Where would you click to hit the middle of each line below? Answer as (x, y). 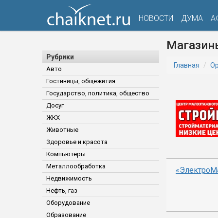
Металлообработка (76, 166)
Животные (62, 130)
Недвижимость (69, 178)
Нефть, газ (62, 191)
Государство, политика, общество (98, 93)
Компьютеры (66, 154)
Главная (187, 65)
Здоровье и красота (77, 142)
